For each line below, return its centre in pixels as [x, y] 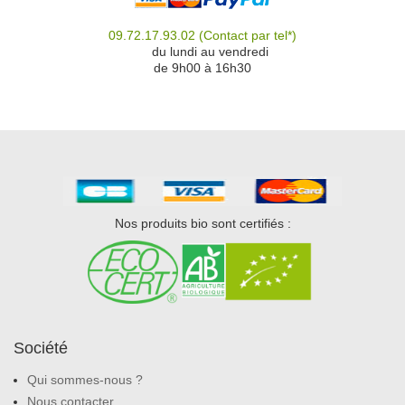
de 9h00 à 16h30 [202, 67]
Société [41, 348]
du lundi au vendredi [210, 51]
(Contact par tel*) [246, 35]
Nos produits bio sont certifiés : [202, 223]
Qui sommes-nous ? [85, 379]
